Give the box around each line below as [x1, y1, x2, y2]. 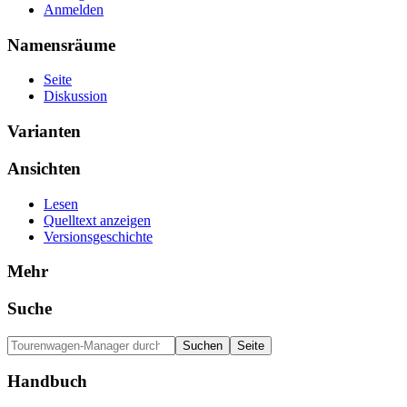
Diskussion [44, 88, 107, 104]
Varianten [7, 122, 81, 142]
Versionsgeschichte [44, 228, 153, 244]
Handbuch [7, 372, 87, 392]
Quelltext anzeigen [44, 212, 151, 228]
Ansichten [7, 158, 81, 178]
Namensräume [7, 35, 115, 55]
